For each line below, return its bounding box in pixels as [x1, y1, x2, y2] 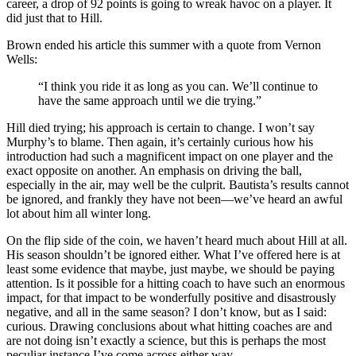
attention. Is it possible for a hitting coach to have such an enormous [6, 276, 345, 290]
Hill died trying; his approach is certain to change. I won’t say [6, 120, 315, 134]
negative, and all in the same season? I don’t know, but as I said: [6, 304, 327, 319]
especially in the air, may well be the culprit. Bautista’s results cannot [6, 177, 349, 192]
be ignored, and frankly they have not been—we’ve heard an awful [6, 192, 342, 206]
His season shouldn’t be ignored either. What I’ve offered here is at [6, 247, 340, 261]
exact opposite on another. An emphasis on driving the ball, [6, 163, 302, 177]
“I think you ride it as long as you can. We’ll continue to [38, 79, 318, 93]
